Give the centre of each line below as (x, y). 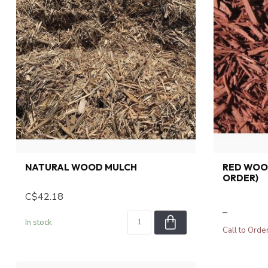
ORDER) (240, 178)
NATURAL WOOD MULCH (81, 167)
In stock (39, 223)
